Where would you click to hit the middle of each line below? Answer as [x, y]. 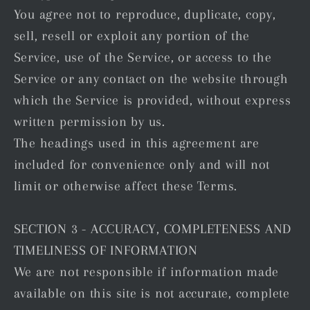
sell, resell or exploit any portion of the [132, 35]
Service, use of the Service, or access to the [143, 57]
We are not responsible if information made [146, 271]
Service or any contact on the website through [151, 78]
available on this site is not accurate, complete [152, 293]
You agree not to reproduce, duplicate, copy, [145, 14]
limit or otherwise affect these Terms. [126, 185]
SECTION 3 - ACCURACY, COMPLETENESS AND [153, 228]
